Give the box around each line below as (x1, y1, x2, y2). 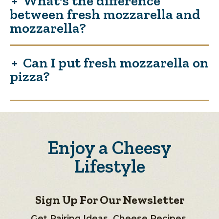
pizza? (10, 67, 50, 85)
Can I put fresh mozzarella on (23, 54, 209, 71)
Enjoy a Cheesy (47, 136, 172, 159)
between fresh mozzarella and (10, 5, 200, 22)
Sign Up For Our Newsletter (35, 192, 184, 207)
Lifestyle (74, 155, 145, 178)
